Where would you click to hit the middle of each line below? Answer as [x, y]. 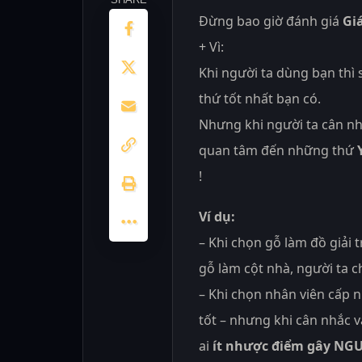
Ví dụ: [217, 216]
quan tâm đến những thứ [278, 150]
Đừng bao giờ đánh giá [271, 21]
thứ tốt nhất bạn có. [260, 98]
